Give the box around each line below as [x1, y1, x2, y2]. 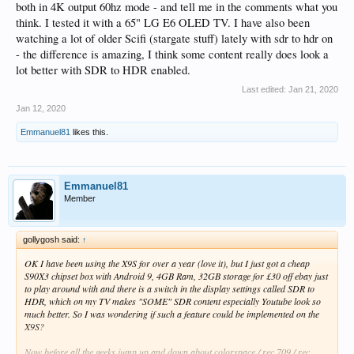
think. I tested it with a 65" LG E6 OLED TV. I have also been [16, 15, 310, 30]
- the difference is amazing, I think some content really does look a [16, 47, 329, 62]
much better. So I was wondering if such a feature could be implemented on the [24, 307, 319, 320]
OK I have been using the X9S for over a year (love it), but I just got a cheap [24, 257, 310, 269]
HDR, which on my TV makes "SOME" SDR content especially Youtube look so [24, 295, 321, 307]
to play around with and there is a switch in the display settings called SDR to [24, 282, 314, 295]
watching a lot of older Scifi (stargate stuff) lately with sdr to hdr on [16, 31, 333, 46]
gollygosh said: [23, 235, 82, 244]
